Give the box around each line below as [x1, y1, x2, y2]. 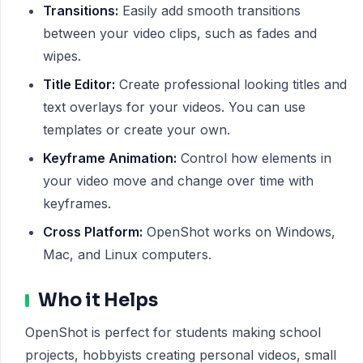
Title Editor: [43, 76, 115, 92]
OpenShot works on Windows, [143, 224, 335, 240]
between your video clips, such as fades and [43, 25, 317, 41]
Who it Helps [38, 289, 158, 311]
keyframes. [43, 195, 111, 211]
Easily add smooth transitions [118, 2, 301, 19]
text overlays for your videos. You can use [43, 99, 305, 115]
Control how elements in [177, 150, 331, 166]
